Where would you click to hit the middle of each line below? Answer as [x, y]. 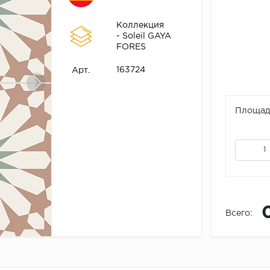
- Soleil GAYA [143, 36]
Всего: [239, 214]
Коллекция [140, 26]
